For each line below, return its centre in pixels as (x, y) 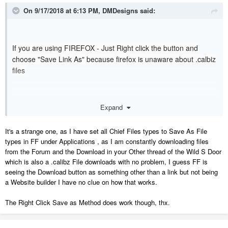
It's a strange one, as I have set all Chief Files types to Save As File (106, 131)
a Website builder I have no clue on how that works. (81, 182)
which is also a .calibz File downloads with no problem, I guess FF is (106, 161)
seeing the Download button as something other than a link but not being (111, 172)
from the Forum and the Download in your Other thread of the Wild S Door (113, 151)
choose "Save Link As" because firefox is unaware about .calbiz (114, 59)
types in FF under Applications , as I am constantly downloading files (107, 141)
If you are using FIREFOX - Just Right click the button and (105, 48)
